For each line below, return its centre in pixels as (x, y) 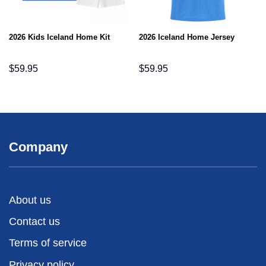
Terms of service (48, 243)
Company (38, 147)
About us (30, 200)
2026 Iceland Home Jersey (186, 37)
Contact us (34, 222)
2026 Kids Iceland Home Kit (59, 37)
